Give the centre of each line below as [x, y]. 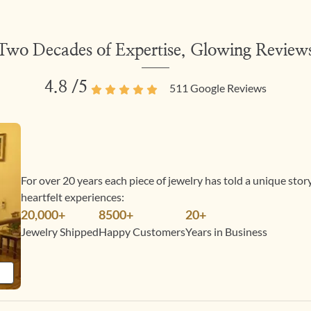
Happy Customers [142, 232]
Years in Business [227, 232]
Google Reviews [227, 88]
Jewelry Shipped [60, 232]
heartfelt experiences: [73, 197]
